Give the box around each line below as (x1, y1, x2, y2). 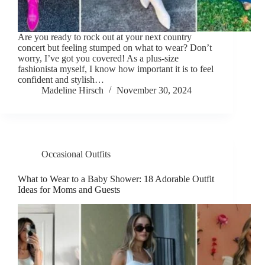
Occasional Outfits (41, 149, 111, 160)
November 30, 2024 (117, 85, 192, 96)
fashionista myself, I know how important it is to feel (18, 64, 214, 75)
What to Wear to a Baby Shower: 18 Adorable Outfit (18, 174, 214, 185)
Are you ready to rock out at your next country (18, 32, 192, 43)
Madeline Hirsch (41, 85, 104, 96)
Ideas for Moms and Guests (18, 185, 120, 195)
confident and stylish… (18, 75, 104, 85)
